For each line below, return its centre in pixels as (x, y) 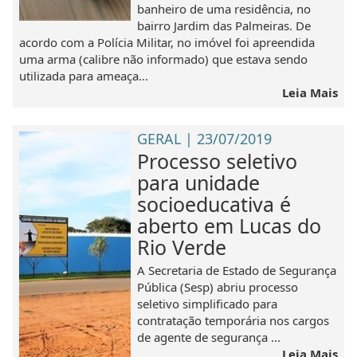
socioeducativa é (214, 204)
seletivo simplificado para (208, 304)
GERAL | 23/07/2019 (205, 139)
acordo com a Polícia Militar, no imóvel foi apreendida (167, 42)
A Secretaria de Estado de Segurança (237, 271)
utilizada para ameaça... (84, 75)
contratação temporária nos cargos (233, 321)
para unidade (199, 183)
